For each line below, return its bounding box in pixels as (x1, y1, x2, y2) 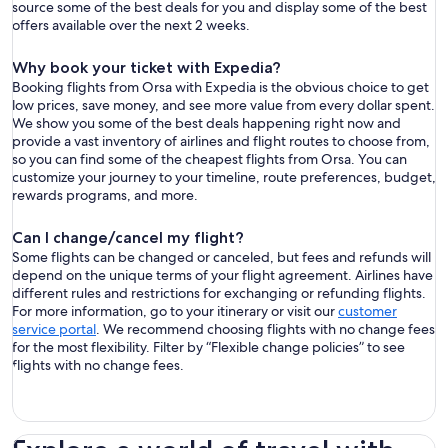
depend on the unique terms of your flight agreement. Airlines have (12, 266, 433, 284)
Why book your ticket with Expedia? (12, 58, 281, 77)
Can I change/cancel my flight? (12, 228, 244, 247)
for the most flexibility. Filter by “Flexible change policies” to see (12, 338, 405, 356)
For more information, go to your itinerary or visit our (12, 302, 338, 320)
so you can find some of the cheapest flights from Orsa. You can (12, 150, 407, 168)
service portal (12, 320, 96, 338)
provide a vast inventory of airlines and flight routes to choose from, (12, 132, 430, 150)
